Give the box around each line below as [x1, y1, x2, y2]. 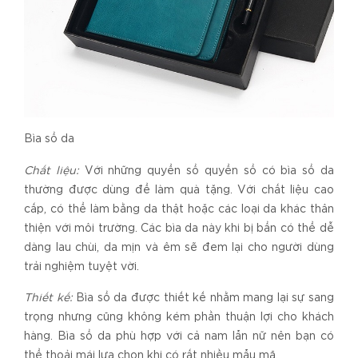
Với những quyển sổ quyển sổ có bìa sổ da [78, 165, 335, 176]
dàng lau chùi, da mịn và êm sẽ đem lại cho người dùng [24, 242, 334, 253]
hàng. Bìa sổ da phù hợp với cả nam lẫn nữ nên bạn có [24, 331, 334, 341]
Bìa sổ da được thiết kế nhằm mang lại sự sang [72, 292, 335, 303]
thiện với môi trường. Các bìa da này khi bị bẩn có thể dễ [24, 223, 334, 233]
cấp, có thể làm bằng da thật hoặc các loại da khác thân [24, 204, 334, 214]
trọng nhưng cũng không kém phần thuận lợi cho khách [24, 312, 334, 322]
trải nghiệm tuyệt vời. [24, 261, 139, 272]
